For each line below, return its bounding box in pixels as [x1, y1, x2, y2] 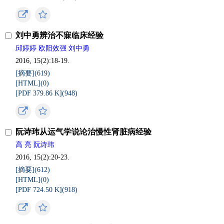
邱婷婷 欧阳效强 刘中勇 [15, 44, 90, 52]
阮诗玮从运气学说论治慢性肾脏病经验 [15, 127, 152, 136]
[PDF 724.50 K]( [15, 186, 65, 193]
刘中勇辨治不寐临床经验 [15, 31, 104, 39]
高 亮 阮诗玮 [15, 141, 55, 148]
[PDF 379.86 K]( [15, 89, 65, 97]
